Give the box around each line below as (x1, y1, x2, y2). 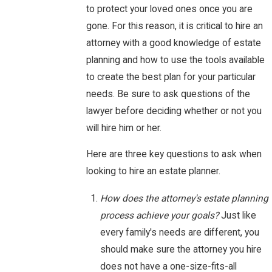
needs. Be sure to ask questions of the (86, 88, 250, 100)
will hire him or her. (86, 122, 161, 134)
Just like (221, 210, 257, 222)
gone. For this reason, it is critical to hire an (86, 20, 263, 32)
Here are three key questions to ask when (86, 149, 262, 160)
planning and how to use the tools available (86, 54, 265, 66)
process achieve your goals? (100, 210, 222, 222)
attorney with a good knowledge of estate (86, 37, 261, 49)
